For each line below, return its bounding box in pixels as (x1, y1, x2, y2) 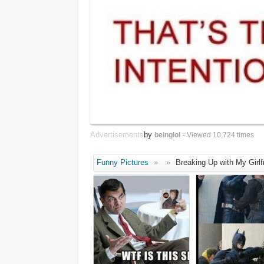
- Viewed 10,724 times (183, 131, 254, 140)
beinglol (154, 131, 180, 140)
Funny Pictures (97, 158, 148, 167)
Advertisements (90, 130, 144, 140)
